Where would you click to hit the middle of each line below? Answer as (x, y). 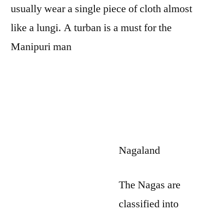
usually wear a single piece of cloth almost (101, 9)
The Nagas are (150, 185)
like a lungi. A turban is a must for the (91, 28)
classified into (149, 204)
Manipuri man (41, 47)
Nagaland (139, 150)
